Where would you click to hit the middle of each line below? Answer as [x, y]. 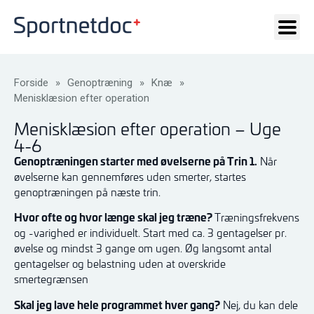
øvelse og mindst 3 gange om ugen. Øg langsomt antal [143, 248]
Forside [31, 83]
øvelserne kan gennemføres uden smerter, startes [130, 177]
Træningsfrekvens [257, 218]
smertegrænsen [51, 279]
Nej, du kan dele [259, 305]
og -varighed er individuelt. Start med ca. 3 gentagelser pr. [150, 233]
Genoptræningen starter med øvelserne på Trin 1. [136, 161]
